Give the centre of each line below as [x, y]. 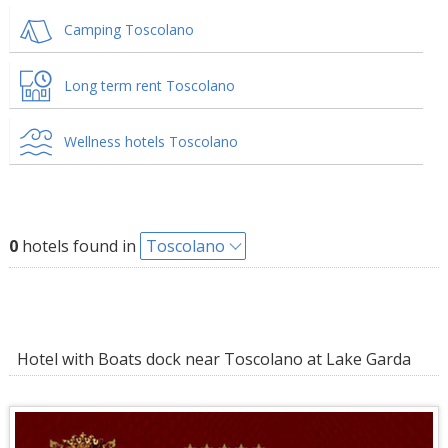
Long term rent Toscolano [149, 85]
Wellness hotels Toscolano [150, 141]
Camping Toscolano [128, 29]
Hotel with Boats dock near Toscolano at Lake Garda [209, 359]
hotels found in [78, 246]
